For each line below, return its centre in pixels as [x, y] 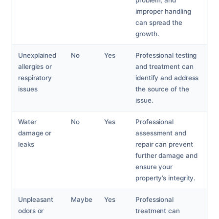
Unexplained [37, 55]
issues [28, 89]
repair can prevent [164, 144]
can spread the [159, 23]
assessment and [161, 133]
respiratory [35, 78]
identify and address [167, 78]
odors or [31, 211]
